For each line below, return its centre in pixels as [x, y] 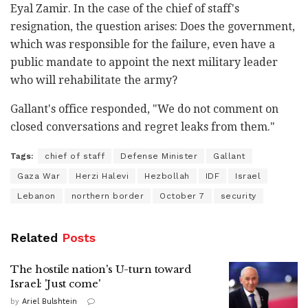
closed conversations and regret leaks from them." [143, 126]
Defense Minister [159, 156]
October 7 [182, 196]
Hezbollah [167, 176]
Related [34, 237]
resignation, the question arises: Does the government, [153, 26]
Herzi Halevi [102, 176]
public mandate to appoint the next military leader [144, 62]
